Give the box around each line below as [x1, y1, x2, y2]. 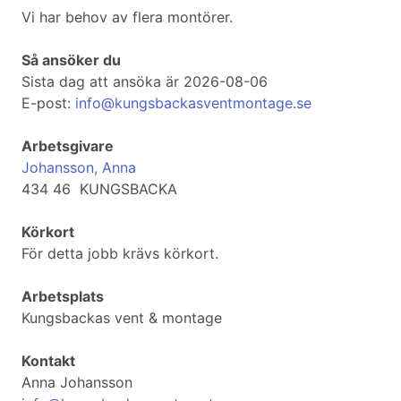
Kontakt [21, 352, 75, 371]
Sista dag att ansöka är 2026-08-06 [21, 73, 268, 91]
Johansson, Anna [21, 158, 136, 177]
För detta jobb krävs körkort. [21, 244, 218, 263]
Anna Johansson [21, 373, 132, 392]
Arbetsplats [21, 287, 104, 306]
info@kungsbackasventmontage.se [75, 94, 311, 113]
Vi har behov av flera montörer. [21, 8, 233, 27]
